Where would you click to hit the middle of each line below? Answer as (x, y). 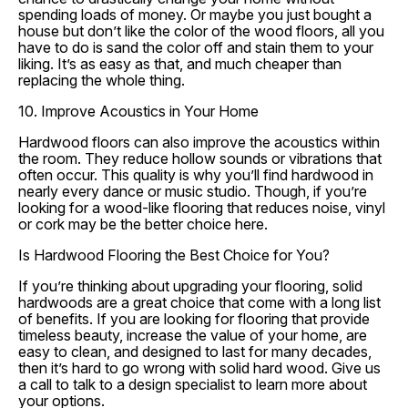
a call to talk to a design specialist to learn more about (193, 384)
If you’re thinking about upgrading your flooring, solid (190, 286)
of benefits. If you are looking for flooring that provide (194, 319)
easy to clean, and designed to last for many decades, (195, 352)
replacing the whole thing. (102, 80)
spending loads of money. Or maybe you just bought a (195, 15)
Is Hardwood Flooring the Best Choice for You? (174, 255)
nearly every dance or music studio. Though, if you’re (193, 191)
